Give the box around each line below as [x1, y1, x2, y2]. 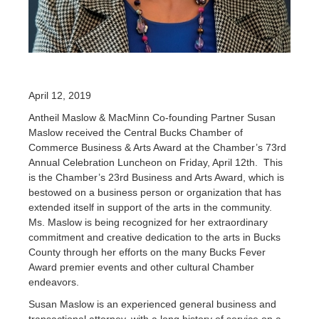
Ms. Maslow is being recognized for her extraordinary [28, 216, 268, 228]
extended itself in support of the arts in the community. [28, 201, 275, 213]
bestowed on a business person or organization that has [28, 186, 281, 198]
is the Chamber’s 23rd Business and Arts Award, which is [28, 171, 284, 183]
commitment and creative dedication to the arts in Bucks [28, 231, 281, 243]
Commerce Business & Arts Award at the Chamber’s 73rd [28, 141, 286, 153]
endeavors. [28, 276, 82, 288]
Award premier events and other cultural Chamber [28, 261, 254, 273]
